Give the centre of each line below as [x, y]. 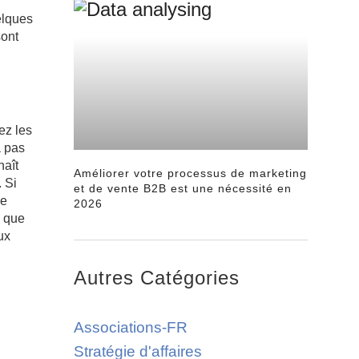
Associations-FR [130, 327]
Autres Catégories [156, 277]
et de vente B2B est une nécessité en [182, 188]
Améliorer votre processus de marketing [190, 173]
